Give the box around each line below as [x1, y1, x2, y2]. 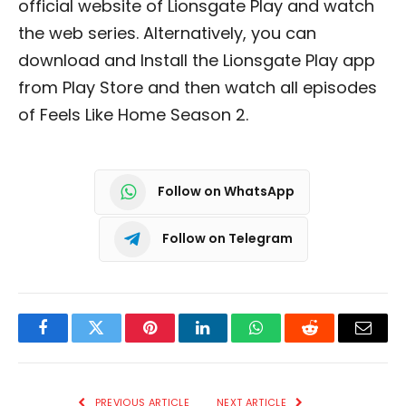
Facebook [41, 333, 105, 350]
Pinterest [148, 333, 206, 350]
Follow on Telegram [161, 229, 293, 248]
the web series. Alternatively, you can [18, 21, 316, 44]
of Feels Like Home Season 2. [18, 102, 253, 126]
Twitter [94, 333, 142, 350]
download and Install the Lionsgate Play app [18, 48, 375, 72]
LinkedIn [201, 333, 262, 350]
